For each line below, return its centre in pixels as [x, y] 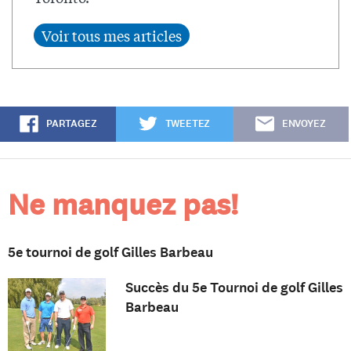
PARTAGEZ [71, 124]
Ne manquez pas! [123, 205]
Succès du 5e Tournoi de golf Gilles [234, 288]
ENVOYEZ [304, 124]
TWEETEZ [188, 124]
